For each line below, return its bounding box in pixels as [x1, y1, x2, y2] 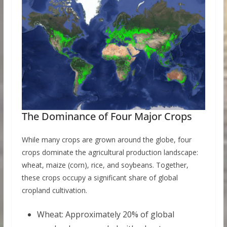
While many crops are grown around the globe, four [21, 135, 192, 145]
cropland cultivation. [21, 185, 87, 196]
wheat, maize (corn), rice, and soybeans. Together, [21, 160, 188, 170]
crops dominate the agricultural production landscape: [21, 147, 198, 158]
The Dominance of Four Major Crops [21, 109, 192, 124]
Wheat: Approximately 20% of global [36, 209, 174, 220]
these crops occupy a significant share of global [21, 173, 178, 183]
